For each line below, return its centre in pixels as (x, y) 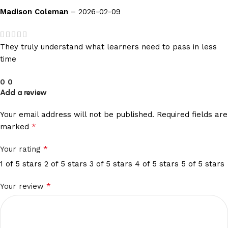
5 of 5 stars (203, 164)
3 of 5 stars (111, 164)
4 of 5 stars (157, 164)
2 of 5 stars (66, 164)
